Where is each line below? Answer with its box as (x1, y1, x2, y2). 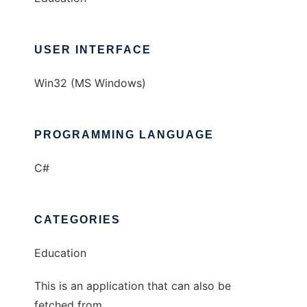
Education (34, 246, 86, 260)
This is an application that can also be (34, 279, 231, 293)
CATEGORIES (34, 214, 121, 226)
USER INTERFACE (34, 44, 151, 56)
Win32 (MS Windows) (34, 76, 146, 90)
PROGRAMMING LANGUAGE (34, 129, 214, 141)
